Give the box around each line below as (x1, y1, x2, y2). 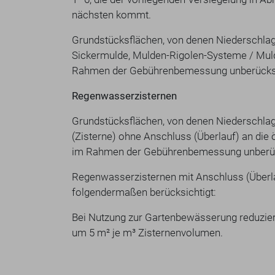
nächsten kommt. (72, 9, 151, 21)
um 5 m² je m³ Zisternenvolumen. (72, 227, 223, 239)
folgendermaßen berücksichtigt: (72, 186, 216, 198)
